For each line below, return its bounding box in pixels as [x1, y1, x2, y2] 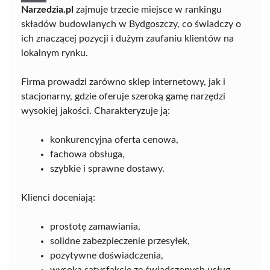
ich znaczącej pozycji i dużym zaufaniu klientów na [21, 33, 234, 43]
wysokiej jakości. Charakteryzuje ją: [21, 105, 170, 116]
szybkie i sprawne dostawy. [50, 163, 165, 174]
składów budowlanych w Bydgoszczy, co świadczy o [21, 19, 241, 29]
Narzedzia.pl [21, 4, 74, 14]
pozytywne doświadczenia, [50, 250, 163, 260]
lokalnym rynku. [21, 48, 88, 58]
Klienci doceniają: [21, 192, 95, 202]
